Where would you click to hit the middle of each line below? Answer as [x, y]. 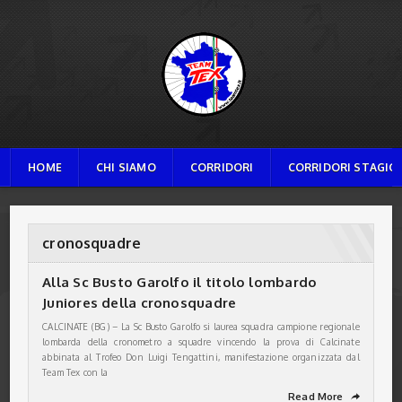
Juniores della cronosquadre [140, 303]
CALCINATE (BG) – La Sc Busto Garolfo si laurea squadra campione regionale [201, 327]
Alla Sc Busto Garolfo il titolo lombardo [180, 282]
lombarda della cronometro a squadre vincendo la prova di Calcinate [201, 342]
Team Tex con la [75, 372]
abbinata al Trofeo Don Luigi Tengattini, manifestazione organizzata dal [201, 357]
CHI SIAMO [126, 167]
